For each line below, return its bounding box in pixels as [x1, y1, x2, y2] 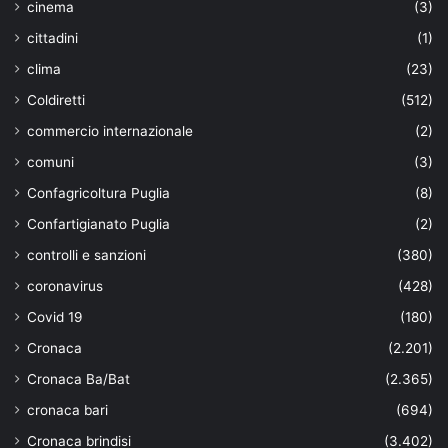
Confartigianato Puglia [27, 215, 170, 232]
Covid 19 [27, 308, 83, 325]
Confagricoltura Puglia [27, 184, 170, 201]
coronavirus [27, 277, 103, 294]
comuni [27, 153, 74, 170]
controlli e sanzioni [27, 246, 146, 263]
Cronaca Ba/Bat [27, 370, 130, 387]
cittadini [27, 29, 78, 46]
